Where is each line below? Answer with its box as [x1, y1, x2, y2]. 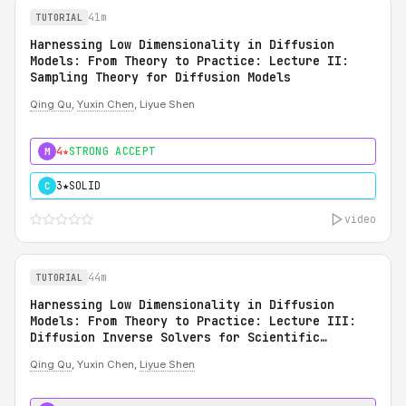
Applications [30, 345, 117, 362]
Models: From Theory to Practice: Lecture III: [30, 313, 356, 329]
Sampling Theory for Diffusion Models [30, 69, 291, 85]
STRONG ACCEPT [69, 144, 156, 158]
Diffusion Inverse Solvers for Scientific [30, 329, 320, 345]
